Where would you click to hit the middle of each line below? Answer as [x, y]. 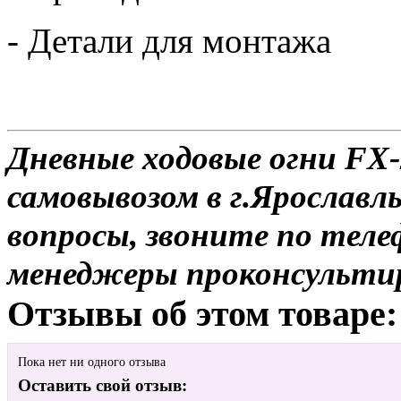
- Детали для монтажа [169, 40]
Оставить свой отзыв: [102, 386]
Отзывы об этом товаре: [202, 313]
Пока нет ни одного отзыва [92, 363]
